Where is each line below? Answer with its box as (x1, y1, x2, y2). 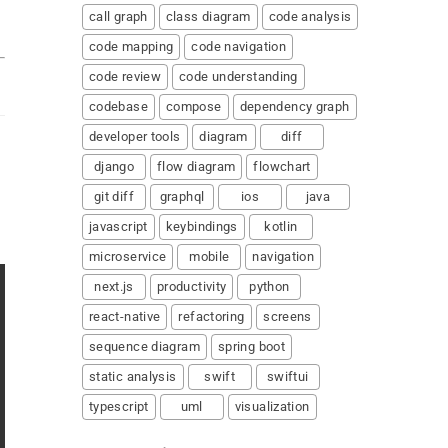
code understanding (179, 69, 298, 84)
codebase (89, 99, 148, 114)
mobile (189, 249, 230, 264)
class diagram (165, 9, 251, 24)
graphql (159, 189, 205, 204)
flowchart (253, 159, 311, 174)
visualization (234, 399, 310, 414)
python (249, 279, 290, 294)
